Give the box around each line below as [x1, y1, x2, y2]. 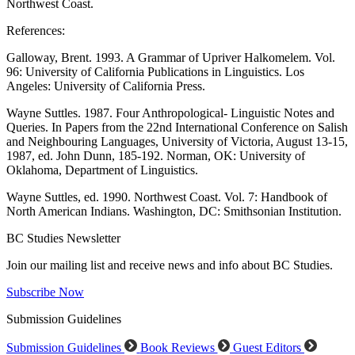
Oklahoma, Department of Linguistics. [6, 163, 198, 177]
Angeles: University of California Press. [6, 79, 205, 93]
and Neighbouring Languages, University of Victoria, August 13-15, [6, 135, 348, 148]
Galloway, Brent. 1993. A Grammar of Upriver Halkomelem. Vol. [6, 51, 335, 64]
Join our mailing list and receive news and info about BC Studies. [6, 258, 333, 272]
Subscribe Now [6, 285, 84, 299]
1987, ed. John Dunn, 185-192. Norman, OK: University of [6, 149, 305, 162]
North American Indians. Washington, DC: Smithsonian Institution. [6, 204, 342, 218]
